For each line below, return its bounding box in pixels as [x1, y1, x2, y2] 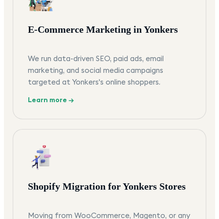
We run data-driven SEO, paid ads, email [28, 54, 164, 64]
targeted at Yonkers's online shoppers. [28, 77, 160, 87]
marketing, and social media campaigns [28, 66, 163, 75]
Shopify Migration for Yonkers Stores [28, 181, 186, 192]
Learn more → [28, 95, 74, 105]
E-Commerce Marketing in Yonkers [28, 24, 178, 35]
